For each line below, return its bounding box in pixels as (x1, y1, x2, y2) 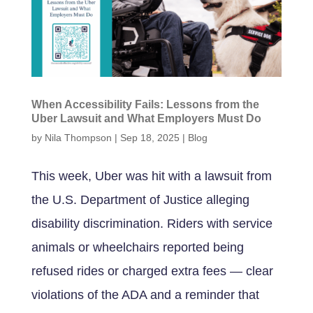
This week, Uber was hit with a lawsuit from (31, 168, 272, 183)
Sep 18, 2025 (119, 131, 180, 143)
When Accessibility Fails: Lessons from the (31, 98, 259, 110)
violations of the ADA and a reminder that (31, 287, 259, 302)
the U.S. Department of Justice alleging (31, 192, 249, 207)
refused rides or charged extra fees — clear (31, 263, 273, 278)
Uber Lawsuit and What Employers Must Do (31, 112, 261, 124)
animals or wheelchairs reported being (31, 240, 244, 254)
